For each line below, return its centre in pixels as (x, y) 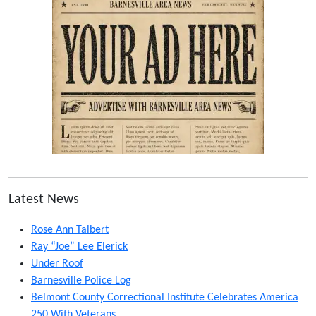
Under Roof (57, 263)
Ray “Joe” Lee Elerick (79, 247)
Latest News (44, 199)
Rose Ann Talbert (70, 230)
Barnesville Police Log (81, 280)
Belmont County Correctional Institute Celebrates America (165, 297)
